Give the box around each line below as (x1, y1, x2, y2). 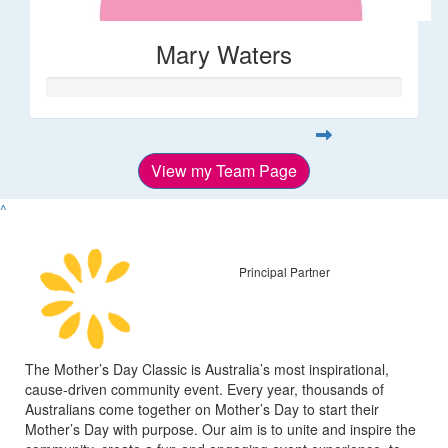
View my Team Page (151, 158, 297, 182)
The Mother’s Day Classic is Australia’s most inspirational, (25, 358, 389, 379)
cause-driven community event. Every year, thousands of (25, 378, 384, 399)
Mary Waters (156, 35, 292, 71)
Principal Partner (239, 263, 330, 281)
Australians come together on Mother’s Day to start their (25, 398, 379, 419)
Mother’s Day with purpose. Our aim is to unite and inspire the (25, 418, 416, 439)
